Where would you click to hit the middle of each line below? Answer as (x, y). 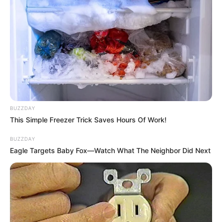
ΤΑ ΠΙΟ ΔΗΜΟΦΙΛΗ (111, 188)
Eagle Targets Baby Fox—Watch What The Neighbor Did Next (110, 150)
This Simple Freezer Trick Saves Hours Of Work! (88, 119)
